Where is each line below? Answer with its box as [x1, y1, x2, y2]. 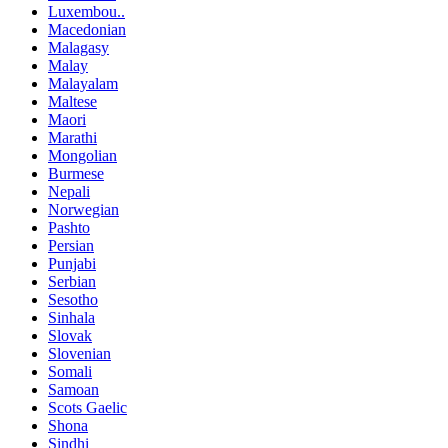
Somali [48, 363, 92, 381]
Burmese [48, 165, 104, 183]
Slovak [48, 327, 92, 345]
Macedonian [48, 21, 126, 39]
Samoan [48, 381, 99, 399]
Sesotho [48, 291, 98, 309]
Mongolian [48, 147, 117, 165]
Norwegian [48, 201, 119, 219]
